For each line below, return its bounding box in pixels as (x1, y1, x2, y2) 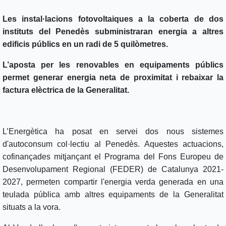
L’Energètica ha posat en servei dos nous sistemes (3, 127, 223, 136)
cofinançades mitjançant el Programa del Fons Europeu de (3, 152, 223, 161)
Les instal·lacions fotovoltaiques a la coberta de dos (3, 15, 223, 24)
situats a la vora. (3, 203, 63, 212)
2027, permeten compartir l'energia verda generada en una (3, 178, 223, 187)
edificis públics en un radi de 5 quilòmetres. (3, 40, 170, 49)
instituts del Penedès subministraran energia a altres (3, 27, 223, 36)
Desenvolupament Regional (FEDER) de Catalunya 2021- (3, 165, 223, 174)
